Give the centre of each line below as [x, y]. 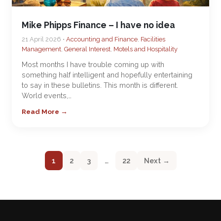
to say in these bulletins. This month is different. [100, 85]
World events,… [47, 95]
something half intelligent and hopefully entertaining [107, 75]
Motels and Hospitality [146, 49]
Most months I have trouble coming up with [93, 64]
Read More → [45, 111]
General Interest [87, 49]
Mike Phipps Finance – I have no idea [98, 25]
